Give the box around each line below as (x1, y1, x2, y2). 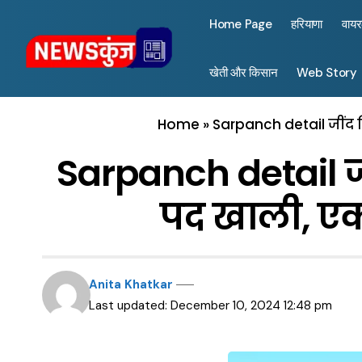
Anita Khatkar (89, 276, 174, 293)
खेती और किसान (209, 65, 278, 81)
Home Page (209, 16, 272, 32)
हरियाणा (291, 16, 323, 32)
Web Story (297, 65, 357, 81)
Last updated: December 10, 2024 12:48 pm (89, 297, 333, 314)
